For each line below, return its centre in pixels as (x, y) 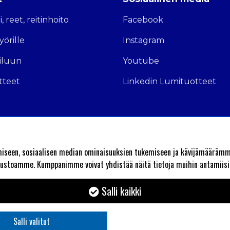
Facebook (143, 20)
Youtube (141, 61)
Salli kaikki (120, 191)
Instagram (143, 41)
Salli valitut (32, 221)
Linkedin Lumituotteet (169, 82)
